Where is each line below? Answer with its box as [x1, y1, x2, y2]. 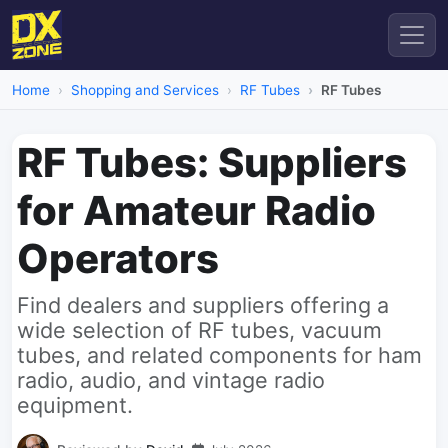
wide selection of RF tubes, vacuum [17, 317, 382, 343]
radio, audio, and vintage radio [17, 367, 325, 393]
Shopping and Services [71, 82, 219, 98]
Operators [17, 234, 219, 283]
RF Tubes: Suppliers [17, 138, 407, 187]
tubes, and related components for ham [17, 342, 422, 368]
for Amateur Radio [17, 186, 376, 235]
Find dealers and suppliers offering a [17, 292, 389, 318]
